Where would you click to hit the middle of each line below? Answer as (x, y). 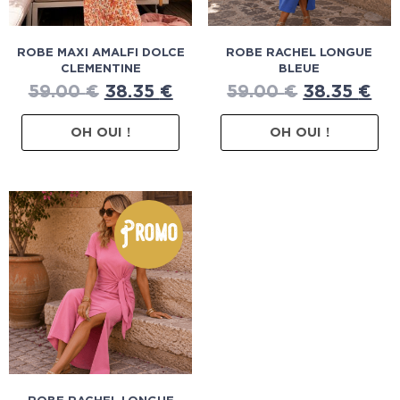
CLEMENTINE (100, 69)
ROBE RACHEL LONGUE (300, 53)
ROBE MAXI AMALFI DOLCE (100, 53)
